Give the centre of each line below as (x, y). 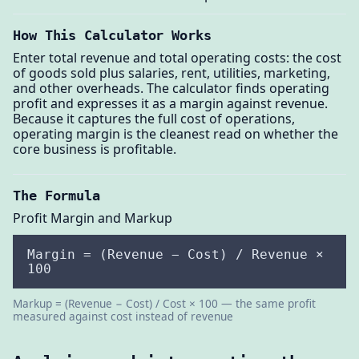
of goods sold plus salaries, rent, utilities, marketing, (171, 73)
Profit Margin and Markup (93, 218)
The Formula (57, 196)
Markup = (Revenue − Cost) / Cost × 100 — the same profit (164, 303)
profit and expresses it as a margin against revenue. (170, 103)
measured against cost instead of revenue (123, 316)
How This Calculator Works (112, 36)
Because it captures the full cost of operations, (154, 118)
